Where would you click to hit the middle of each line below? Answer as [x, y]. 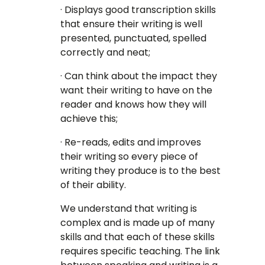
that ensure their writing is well [132, 24]
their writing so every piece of [130, 157]
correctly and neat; [106, 53]
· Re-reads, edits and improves [131, 143]
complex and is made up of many [138, 223]
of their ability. [93, 185]
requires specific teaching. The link [140, 251]
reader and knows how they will [134, 105]
